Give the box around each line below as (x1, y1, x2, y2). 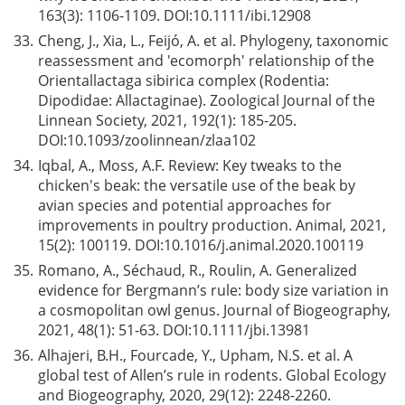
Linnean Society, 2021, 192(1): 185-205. (38, 110, 297, 130)
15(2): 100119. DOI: (38, 235, 164, 255)
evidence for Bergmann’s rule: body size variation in (38, 280, 389, 300)
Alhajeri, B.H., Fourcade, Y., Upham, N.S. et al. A (38, 345, 353, 365)
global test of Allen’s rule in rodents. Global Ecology (38, 365, 386, 385)
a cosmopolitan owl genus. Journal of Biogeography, (38, 300, 391, 320)
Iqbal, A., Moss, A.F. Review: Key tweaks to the (38, 155, 342, 175)
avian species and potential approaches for (38, 195, 332, 215)
